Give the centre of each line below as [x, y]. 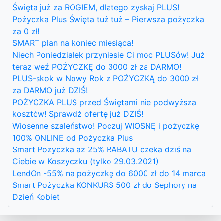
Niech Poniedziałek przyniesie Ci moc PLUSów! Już [109, 55]
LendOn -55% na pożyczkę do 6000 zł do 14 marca [109, 173]
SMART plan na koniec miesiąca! [73, 43]
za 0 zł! [26, 31]
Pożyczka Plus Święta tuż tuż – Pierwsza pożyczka [108, 19]
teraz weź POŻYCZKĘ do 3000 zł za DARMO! [97, 66]
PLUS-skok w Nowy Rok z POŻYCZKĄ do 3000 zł [105, 78]
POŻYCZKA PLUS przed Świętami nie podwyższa [104, 102]
